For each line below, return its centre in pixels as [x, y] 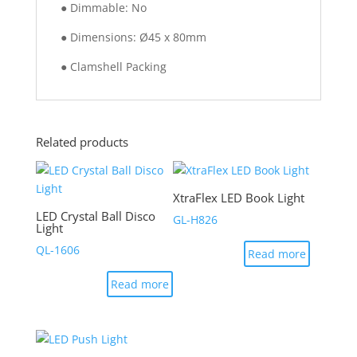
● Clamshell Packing [113, 66]
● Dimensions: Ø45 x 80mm [133, 37]
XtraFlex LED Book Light [238, 198]
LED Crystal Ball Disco [95, 216]
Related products [82, 141]
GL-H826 [195, 219]
